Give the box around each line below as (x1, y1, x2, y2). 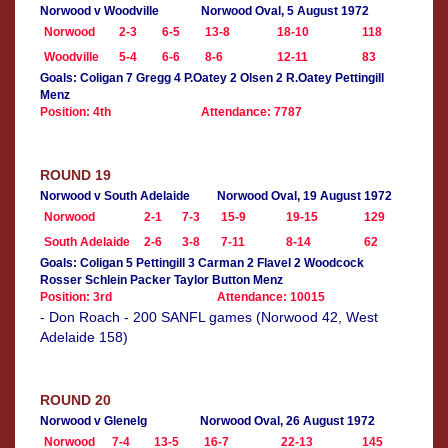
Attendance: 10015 (217, 290, 325, 305)
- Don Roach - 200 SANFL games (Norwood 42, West (40, 309, 378, 326)
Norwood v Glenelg (40, 414, 147, 429)
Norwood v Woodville (40, 4, 159, 19)
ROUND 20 (40, 392, 111, 409)
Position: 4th (40, 105, 111, 120)
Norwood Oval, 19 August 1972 (217, 189, 392, 204)
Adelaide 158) (40, 329, 128, 346)
